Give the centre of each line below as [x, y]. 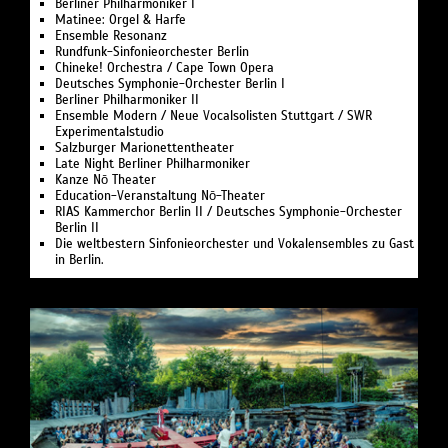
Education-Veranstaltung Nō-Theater [160, 196]
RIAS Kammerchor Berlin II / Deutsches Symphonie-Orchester [228, 212]
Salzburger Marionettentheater [144, 148]
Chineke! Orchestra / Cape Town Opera [164, 68]
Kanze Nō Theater [105, 180]
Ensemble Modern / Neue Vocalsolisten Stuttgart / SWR [213, 116]
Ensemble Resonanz [111, 36]
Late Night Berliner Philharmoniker [152, 164]
